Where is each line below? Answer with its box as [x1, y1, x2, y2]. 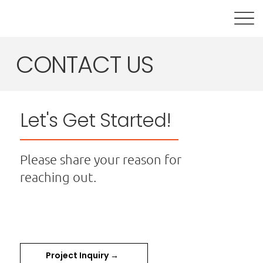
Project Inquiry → [46, 249, 119, 261]
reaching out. [20, 169, 97, 184]
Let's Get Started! [20, 107, 171, 134]
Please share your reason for [20, 151, 182, 167]
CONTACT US [15, 48, 153, 81]
